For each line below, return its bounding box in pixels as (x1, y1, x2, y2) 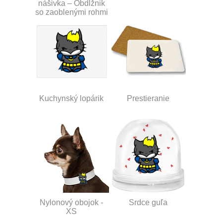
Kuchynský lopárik (39, 94, 104, 103)
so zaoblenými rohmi (35, 7, 108, 16)
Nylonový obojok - (40, 198, 103, 207)
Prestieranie (127, 94, 169, 103)
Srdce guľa (129, 198, 167, 207)
